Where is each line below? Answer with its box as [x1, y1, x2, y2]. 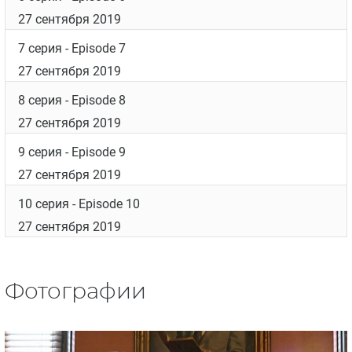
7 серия [18, 41, 62, 57]
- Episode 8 [62, 93, 126, 108]
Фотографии [5, 281, 146, 304]
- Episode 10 [69, 196, 140, 212]
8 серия [18, 93, 62, 108]
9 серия [18, 145, 62, 160]
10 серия [18, 196, 69, 212]
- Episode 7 [62, 41, 126, 57]
